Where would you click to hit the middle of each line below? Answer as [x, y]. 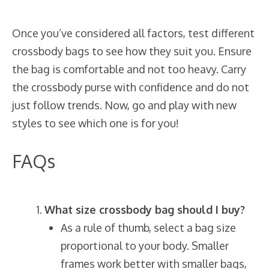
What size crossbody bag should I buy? [145, 209]
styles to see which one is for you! [95, 123]
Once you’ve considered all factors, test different [133, 33]
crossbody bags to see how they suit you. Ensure [132, 51]
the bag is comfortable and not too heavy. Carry [129, 69]
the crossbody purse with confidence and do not [131, 87]
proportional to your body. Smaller [145, 245]
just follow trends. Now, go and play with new [124, 105]
